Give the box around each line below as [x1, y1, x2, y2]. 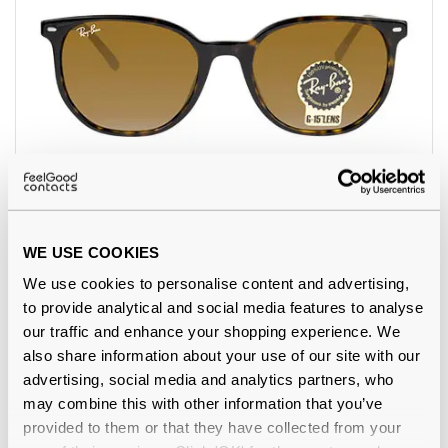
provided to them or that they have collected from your [23, 418, 401, 436]
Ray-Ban [15, 197, 78, 218]
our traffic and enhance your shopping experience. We [23, 322, 400, 340]
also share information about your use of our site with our [23, 346, 420, 364]
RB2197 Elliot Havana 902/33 [15, 222, 206, 243]
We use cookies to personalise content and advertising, [23, 274, 409, 292]
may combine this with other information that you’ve [23, 394, 383, 412]
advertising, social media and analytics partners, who [23, 370, 394, 388]
